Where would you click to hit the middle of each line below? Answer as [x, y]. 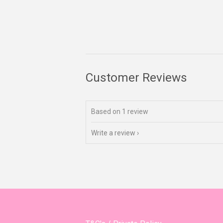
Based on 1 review [120, 112]
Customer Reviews [136, 78]
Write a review [113, 133]
